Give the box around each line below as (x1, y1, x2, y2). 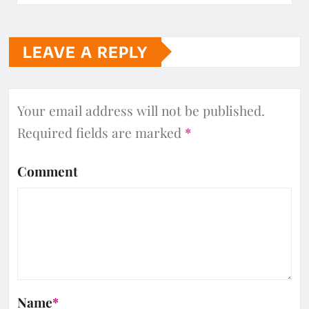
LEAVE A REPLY (23, 41, 148, 61)
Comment (17, 161, 78, 180)
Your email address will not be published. (17, 101, 265, 119)
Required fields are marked (17, 123, 185, 141)
